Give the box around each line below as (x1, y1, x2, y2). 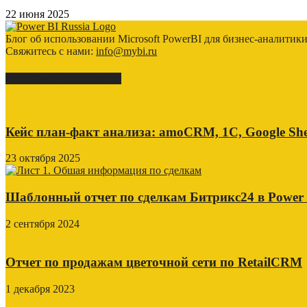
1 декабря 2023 (5, 283, 75, 295)
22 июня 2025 (5, 8, 69, 21)
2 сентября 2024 (5, 217, 79, 230)
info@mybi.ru (96, 45, 157, 58)
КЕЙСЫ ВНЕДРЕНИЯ (5, 72, 121, 84)
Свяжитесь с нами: (5, 45, 96, 58)
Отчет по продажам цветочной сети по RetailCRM (5, 255, 302, 270)
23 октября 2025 (5, 152, 80, 164)
